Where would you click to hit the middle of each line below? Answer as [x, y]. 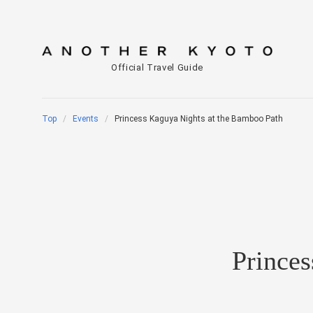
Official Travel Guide [157, 67]
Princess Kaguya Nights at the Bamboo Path [199, 119]
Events [86, 119]
